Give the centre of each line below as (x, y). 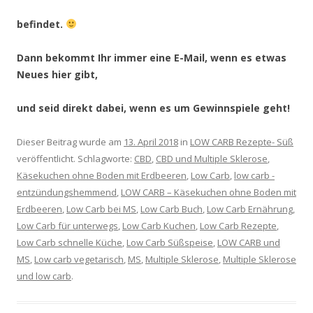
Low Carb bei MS (101, 209)
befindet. (41, 24)
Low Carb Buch (172, 209)
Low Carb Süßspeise (170, 242)
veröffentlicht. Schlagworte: (75, 158)
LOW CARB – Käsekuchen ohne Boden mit (209, 192)
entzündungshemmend (67, 192)
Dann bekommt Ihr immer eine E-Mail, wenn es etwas (152, 57)
